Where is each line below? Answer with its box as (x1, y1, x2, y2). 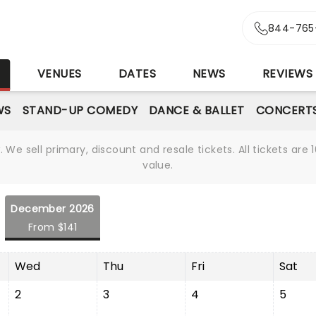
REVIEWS (262, 66, 313, 82)
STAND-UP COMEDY (22, 102, 138, 119)
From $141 (28, 220, 78, 234)
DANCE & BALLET (148, 102, 245, 119)
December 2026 (11, 202, 95, 216)
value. (142, 158, 174, 172)
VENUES (37, 66, 82, 82)
